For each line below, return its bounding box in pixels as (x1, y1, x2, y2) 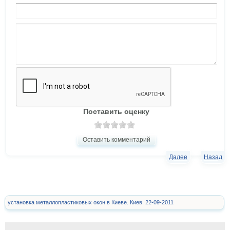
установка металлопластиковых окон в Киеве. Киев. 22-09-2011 (8, 199, 174, 206)
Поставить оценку (83, 107, 149, 116)
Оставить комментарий (82, 136, 150, 144)
